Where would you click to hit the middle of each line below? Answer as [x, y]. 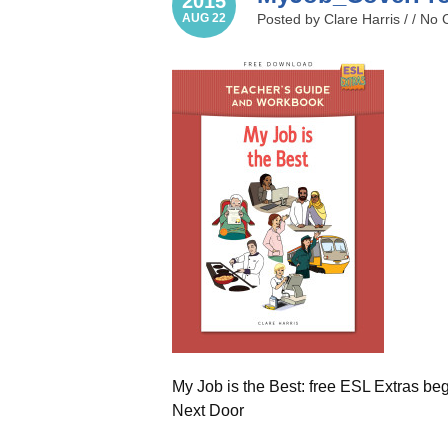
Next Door [208, 410]
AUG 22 [204, 17]
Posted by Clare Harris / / [338, 19]
